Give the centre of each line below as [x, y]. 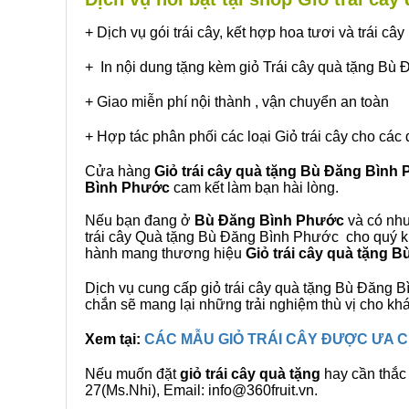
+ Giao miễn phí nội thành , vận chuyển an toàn [237, 102]
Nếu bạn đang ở [140, 220]
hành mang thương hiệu [165, 253]
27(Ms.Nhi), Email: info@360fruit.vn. [201, 390]
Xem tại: [115, 339]
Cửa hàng [120, 171]
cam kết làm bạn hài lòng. [254, 188]
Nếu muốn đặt [132, 374]
